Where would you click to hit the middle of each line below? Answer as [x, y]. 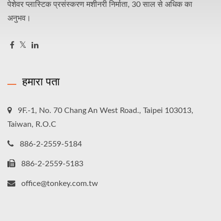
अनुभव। [19, 18]
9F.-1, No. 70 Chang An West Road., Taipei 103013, [106, 110]
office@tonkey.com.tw [60, 183]
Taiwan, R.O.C [32, 124]
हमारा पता [41, 81]
